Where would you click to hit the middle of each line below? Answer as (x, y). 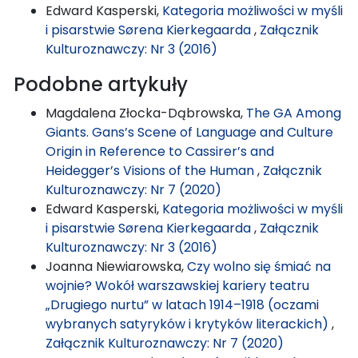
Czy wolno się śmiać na (259, 266)
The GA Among (294, 113)
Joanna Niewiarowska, (116, 266)
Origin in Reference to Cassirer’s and (160, 151)
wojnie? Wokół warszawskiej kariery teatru (177, 285)
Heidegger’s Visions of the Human (151, 170)
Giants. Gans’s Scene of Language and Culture (189, 132)
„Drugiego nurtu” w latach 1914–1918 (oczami (182, 304)
